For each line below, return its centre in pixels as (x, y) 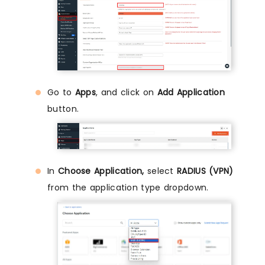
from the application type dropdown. (128, 188)
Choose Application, (101, 171)
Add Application (191, 92)
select (161, 171)
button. (63, 109)
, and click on (127, 92)
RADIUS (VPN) (205, 171)
